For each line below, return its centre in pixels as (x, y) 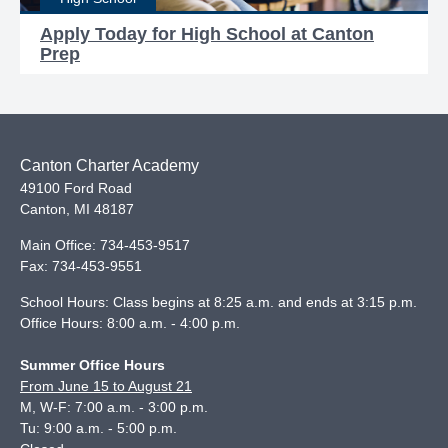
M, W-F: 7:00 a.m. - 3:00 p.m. (114, 407)
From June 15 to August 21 (106, 386)
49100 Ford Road (76, 188)
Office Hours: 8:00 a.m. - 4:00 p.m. (130, 323)
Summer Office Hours (92, 365)
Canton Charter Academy (109, 166)
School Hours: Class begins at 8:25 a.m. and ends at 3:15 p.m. (218, 302)
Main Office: (60, 245)
